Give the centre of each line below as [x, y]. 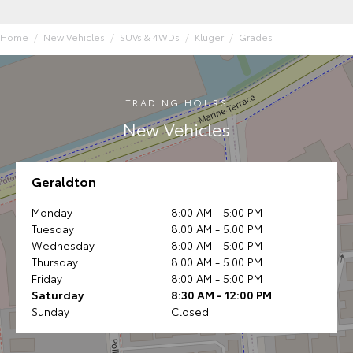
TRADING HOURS [176, 102]
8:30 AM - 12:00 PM [221, 295]
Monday [52, 212]
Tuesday [53, 229]
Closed [190, 312]
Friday [47, 279]
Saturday [58, 295]
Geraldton [64, 181]
